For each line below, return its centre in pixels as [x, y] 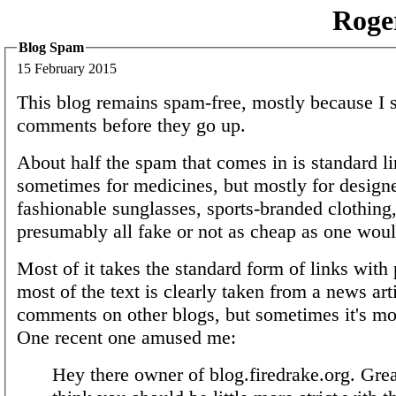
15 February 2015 [67, 68]
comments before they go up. [131, 125]
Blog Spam [51, 47]
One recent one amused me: [126, 337]
